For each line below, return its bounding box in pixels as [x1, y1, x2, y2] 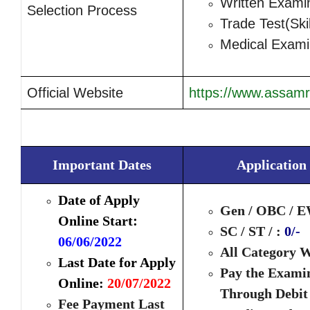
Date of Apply [58, 192, 140, 208]
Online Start [58, 213, 133, 229]
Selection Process [27, 3, 137, 19]
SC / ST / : [220, 224, 284, 239]
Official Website [27, 85, 123, 101]
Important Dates [53, 157, 152, 173]
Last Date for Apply [58, 255, 176, 271]
